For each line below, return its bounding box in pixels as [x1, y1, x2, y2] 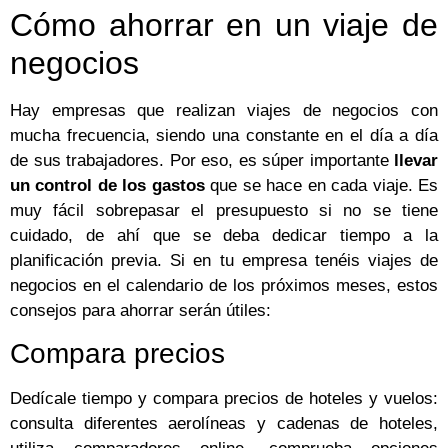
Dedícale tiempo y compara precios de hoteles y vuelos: [10, 389, 438, 409]
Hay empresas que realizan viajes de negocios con [10, 100, 438, 120]
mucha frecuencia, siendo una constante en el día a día [10, 125, 438, 145]
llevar [394, 150, 438, 170]
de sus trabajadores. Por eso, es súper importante [10, 150, 394, 170]
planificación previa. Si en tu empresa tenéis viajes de [10, 250, 438, 270]
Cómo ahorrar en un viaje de [10, 6, 438, 43]
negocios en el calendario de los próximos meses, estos [10, 275, 438, 295]
